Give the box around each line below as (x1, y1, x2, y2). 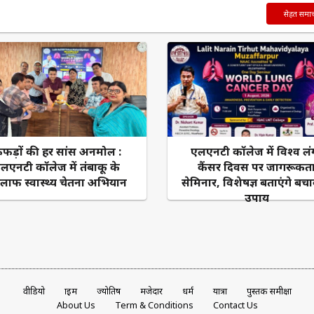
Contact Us (212, 299, 258, 311)
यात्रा (212, 285, 227, 297)
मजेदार (139, 285, 163, 297)
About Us (56, 299, 95, 311)
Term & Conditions (114, 299, 193, 311)
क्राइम (64, 285, 77, 297)
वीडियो (22, 285, 45, 297)
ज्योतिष (96, 285, 121, 297)
